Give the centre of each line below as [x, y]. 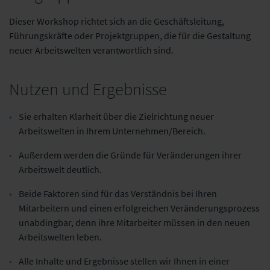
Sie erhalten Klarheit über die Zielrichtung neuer [116, 116]
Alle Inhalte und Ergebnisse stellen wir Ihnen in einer [124, 261]
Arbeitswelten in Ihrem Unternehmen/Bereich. [112, 130]
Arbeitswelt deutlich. [60, 169]
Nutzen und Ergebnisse [88, 89]
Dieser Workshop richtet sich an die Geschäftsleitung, [117, 21]
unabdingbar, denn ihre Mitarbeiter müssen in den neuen [134, 222]
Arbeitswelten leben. [60, 237]
